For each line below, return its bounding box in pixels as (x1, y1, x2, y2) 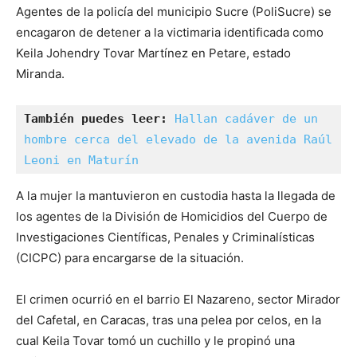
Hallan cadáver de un (175, 111, 318, 126)
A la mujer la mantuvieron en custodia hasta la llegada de (16, 187, 335, 203)
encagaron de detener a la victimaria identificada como (16, 24, 324, 40)
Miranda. (16, 65, 65, 81)
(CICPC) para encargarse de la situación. (16, 249, 244, 265)
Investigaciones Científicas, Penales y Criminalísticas (16, 229, 315, 245)
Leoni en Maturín (24, 152, 139, 167)
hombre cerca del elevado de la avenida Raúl (24, 131, 332, 147)
